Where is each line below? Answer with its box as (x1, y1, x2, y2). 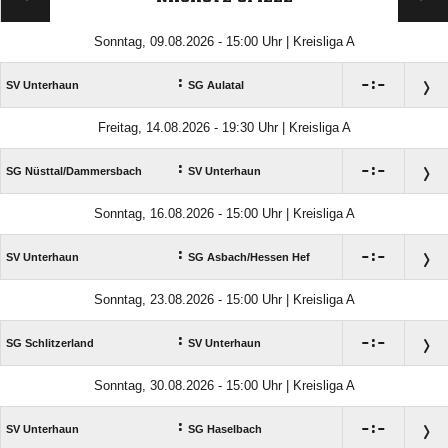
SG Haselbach (188, 423, 262, 436)
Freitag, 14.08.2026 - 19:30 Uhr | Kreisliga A (97, 120, 351, 136)
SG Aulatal (188, 79, 244, 92)
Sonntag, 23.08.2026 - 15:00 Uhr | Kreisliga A (93, 292, 355, 308)
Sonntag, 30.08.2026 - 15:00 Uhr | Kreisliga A (93, 378, 355, 394)
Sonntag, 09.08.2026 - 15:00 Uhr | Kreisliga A (93, 34, 355, 50)
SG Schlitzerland (6, 337, 94, 350)
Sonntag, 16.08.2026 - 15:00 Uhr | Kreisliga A (93, 206, 355, 222)
